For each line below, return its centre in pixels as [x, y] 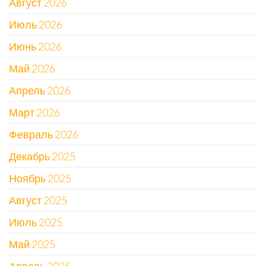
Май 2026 [32, 68]
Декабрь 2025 [42, 156]
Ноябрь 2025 [40, 178]
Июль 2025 [36, 222]
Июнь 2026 [35, 46]
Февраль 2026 [44, 134]
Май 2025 [32, 244]
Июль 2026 [36, 24]
